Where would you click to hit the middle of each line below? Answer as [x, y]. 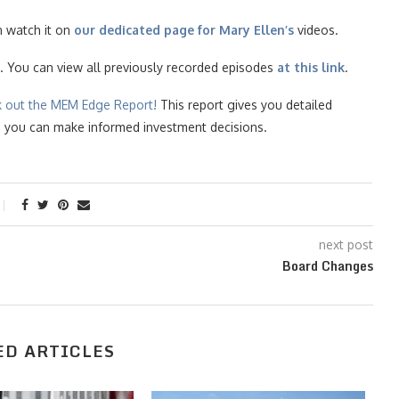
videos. [316, 29]
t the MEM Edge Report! [89, 104]
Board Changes [327, 265]
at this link [311, 67]
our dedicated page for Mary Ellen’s [184, 29]
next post [346, 244]
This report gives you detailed [244, 104]
